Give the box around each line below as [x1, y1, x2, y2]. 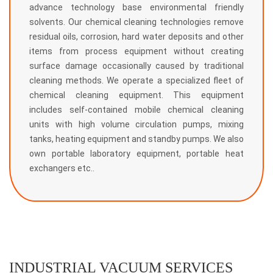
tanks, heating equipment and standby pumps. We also [29, 134, 244, 144]
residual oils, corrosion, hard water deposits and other [29, 32, 244, 42]
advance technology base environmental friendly [29, 2, 244, 13]
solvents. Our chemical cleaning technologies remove [29, 17, 244, 27]
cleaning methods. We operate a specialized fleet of [29, 76, 244, 86]
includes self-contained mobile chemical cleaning [29, 105, 244, 115]
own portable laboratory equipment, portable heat [29, 149, 244, 159]
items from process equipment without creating [29, 46, 244, 57]
